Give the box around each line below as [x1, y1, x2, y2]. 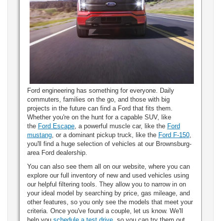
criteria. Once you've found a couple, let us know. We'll [27, 207, 183, 215]
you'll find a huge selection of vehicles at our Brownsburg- [27, 140, 191, 148]
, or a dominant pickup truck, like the [51, 131, 158, 139]
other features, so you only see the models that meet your [27, 198, 193, 206]
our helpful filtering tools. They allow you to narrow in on [27, 181, 186, 188]
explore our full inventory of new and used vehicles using [27, 172, 189, 180]
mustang [27, 131, 52, 139]
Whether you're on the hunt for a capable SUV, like [27, 113, 171, 121]
